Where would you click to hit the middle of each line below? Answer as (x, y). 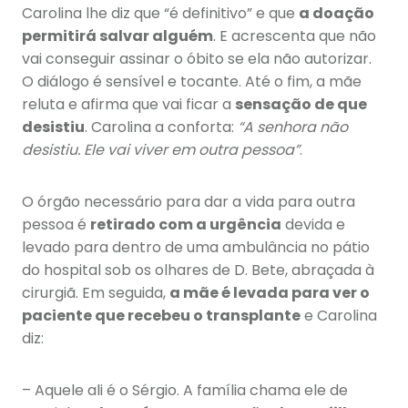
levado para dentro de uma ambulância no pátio (196, 248)
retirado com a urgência (186, 225)
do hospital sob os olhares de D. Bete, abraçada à (198, 270)
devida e (313, 225)
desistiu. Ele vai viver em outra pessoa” (161, 150)
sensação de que (301, 105)
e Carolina (339, 316)
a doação (337, 14)
